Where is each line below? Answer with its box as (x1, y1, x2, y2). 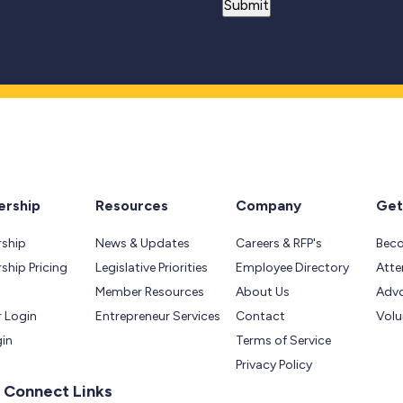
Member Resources (95, 283, 205, 300)
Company (236, 196, 302, 214)
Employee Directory (236, 259, 350, 275)
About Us (236, 283, 291, 300)
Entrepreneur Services (95, 308, 221, 324)
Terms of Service (236, 332, 332, 348)
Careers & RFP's (236, 235, 323, 251)
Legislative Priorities (95, 259, 209, 275)
